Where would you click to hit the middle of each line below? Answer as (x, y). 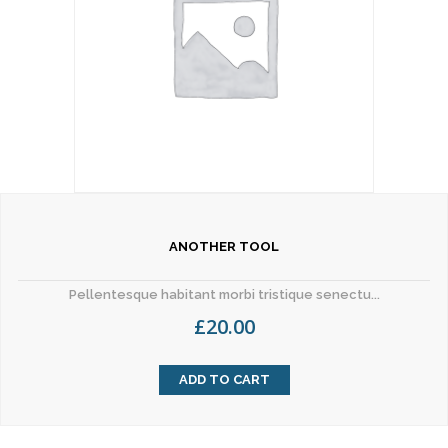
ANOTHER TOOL (224, 246)
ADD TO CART (224, 379)
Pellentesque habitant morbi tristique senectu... (224, 294)
